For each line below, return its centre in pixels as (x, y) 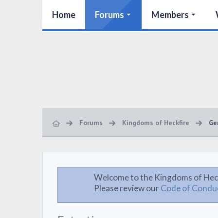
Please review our (127, 188)
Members (170, 15)
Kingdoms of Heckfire (156, 123)
